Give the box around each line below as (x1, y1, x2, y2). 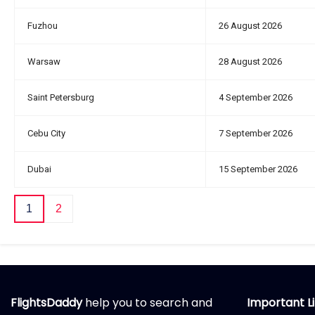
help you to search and (82, 295, 212, 311)
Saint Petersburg (27, 92, 94, 103)
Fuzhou (27, 20, 58, 31)
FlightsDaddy (11, 295, 82, 311)
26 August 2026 (219, 20, 282, 31)
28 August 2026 (219, 56, 282, 67)
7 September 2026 (219, 128, 292, 139)
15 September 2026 (219, 164, 297, 174)
